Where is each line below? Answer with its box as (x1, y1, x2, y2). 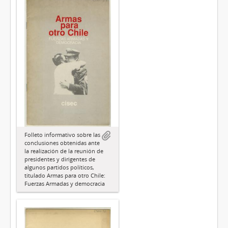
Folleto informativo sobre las (24, 130, 100, 138)
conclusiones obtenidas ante (24, 138, 100, 147)
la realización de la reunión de (24, 147, 103, 155)
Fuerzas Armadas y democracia (24, 179, 105, 187)
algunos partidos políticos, (24, 163, 94, 171)
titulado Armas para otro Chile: (24, 171, 105, 179)
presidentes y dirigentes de (24, 155, 95, 163)
